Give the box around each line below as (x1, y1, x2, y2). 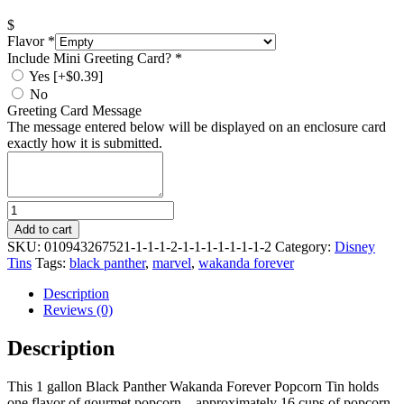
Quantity (6, 199, 56, 216)
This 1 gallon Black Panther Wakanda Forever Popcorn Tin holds (7, 378, 379, 394)
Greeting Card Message (7, 102, 142, 118)
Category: (275, 238, 335, 254)
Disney (335, 238, 375, 254)
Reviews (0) (43, 301, 113, 317)
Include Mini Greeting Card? (7, 50, 171, 66)
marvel (152, 254, 191, 271)
